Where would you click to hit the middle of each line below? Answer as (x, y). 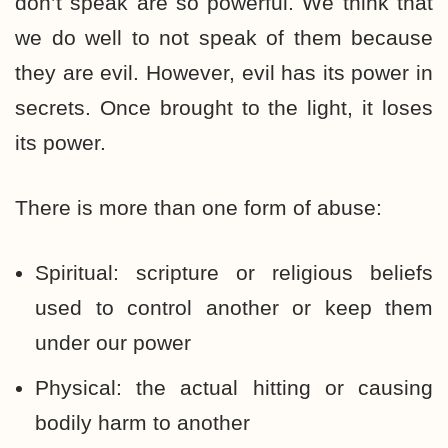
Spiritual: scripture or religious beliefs (234, 272)
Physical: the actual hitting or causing (234, 387)
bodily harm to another (142, 422)
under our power (113, 342)
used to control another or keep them (234, 307)
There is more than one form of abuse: (198, 207)
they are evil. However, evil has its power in (224, 72)
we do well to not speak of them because (224, 37)
